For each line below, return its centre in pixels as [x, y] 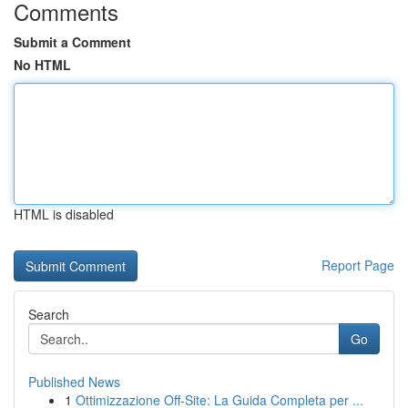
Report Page [358, 265]
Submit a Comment [72, 42]
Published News [74, 382]
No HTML [42, 65]
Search [49, 314]
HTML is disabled [64, 214]
